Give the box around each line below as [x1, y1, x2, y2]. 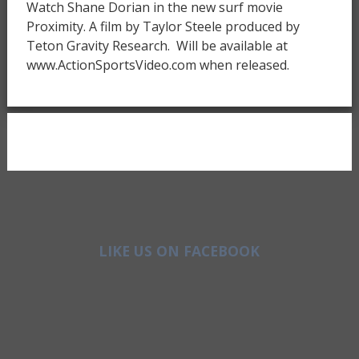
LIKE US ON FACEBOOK [99, 241, 260, 261]
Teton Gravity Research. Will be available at [26, 36, 288, 54]
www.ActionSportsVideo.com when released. [26, 55, 289, 74]
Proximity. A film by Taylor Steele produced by [26, 17, 300, 35]
